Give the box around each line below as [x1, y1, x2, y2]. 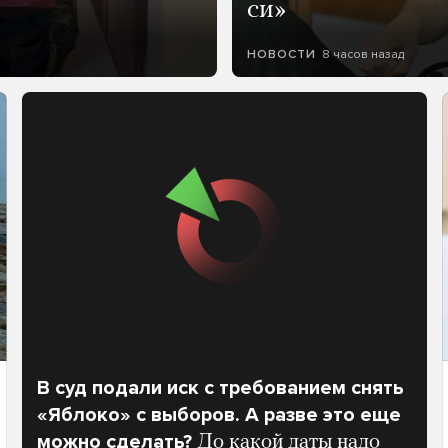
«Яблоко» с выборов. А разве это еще [36, 402, 401, 427]
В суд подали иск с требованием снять [36, 375, 404, 400]
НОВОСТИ [246, 46, 316, 61]
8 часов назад [321, 46, 404, 61]
